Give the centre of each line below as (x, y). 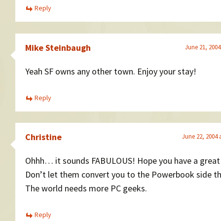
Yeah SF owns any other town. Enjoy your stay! (111, 71)
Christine (43, 137)
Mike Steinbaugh (58, 47)
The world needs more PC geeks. (86, 188)
